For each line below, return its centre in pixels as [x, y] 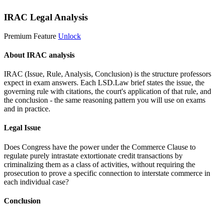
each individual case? [36, 182]
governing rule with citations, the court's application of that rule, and [108, 92]
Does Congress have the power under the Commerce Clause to [100, 147]
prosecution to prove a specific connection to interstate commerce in [107, 173]
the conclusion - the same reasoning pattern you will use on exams [105, 100]
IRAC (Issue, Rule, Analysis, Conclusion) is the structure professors [108, 74]
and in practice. [27, 109]
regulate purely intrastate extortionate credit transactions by [93, 155]
